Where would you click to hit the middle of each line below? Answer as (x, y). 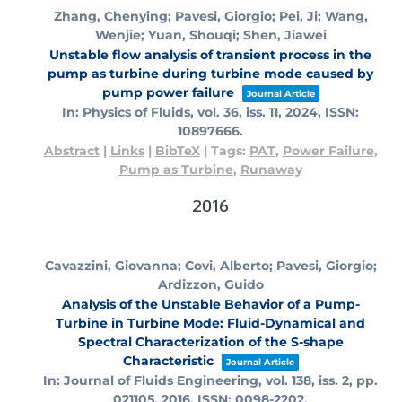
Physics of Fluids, (140, 113)
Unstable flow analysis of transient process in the (210, 55)
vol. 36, (222, 113)
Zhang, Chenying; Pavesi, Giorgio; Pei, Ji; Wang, (210, 17)
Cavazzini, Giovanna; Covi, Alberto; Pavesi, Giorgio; (210, 266)
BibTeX (177, 151)
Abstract (71, 151)
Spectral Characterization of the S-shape (210, 342)
